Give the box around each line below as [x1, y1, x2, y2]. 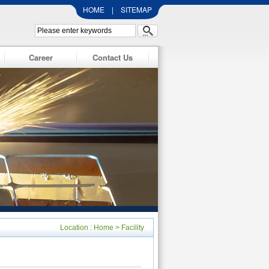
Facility [121, 223, 144, 232]
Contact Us [92, 52, 133, 63]
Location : [60, 223, 94, 232]
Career [28, 52, 53, 63]
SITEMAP [121, 4, 152, 14]
